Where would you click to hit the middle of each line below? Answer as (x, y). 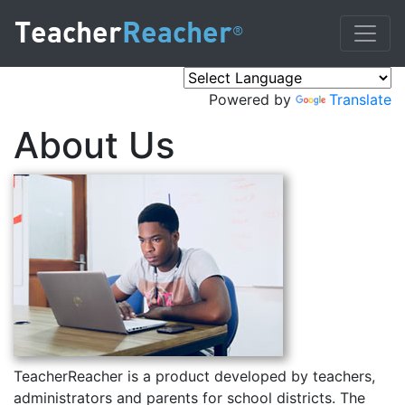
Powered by (252, 99)
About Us (94, 145)
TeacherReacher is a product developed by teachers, (194, 376)
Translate (360, 99)
